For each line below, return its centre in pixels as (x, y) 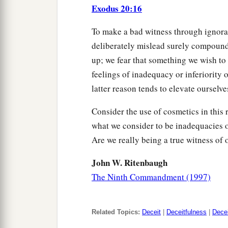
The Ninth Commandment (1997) (151, 177)
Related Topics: (116, 212)
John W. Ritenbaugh (130, 163)
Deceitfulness (187, 212)
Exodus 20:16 (117, 9)
